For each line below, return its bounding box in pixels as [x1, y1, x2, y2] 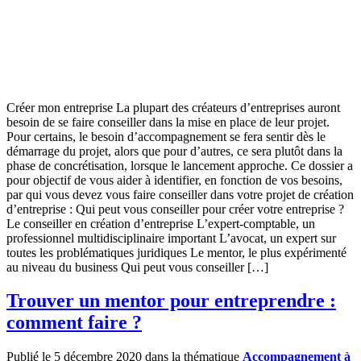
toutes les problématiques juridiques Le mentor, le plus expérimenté [6, 245, 346, 259]
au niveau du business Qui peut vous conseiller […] [6, 259, 268, 274]
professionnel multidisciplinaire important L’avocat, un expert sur [6, 230, 336, 245]
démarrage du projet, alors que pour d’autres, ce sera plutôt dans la [6, 143, 342, 158]
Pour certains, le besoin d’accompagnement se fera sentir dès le [6, 129, 326, 143]
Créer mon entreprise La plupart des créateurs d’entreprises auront [6, 100, 340, 114]
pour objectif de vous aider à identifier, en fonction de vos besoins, [6, 172, 342, 187]
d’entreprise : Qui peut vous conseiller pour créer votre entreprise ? [6, 201, 344, 216]
